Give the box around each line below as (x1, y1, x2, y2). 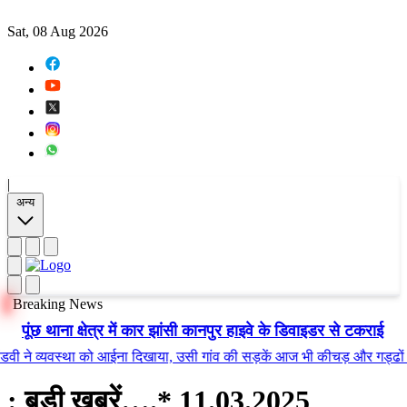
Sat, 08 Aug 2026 (7, 24, 108, 39)
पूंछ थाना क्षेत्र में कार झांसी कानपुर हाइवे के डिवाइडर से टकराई (22, 322, 383, 340)
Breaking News (13, 296, 103, 312)
